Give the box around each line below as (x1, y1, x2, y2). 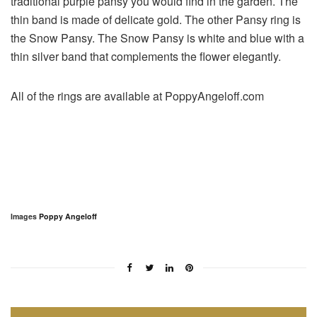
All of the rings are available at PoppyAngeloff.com (11, 87, 264, 104)
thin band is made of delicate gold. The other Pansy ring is (11, 11, 301, 28)
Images (11, 210, 39, 221)
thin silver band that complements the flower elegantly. (11, 47, 281, 64)
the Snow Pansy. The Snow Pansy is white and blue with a (11, 29, 304, 46)
